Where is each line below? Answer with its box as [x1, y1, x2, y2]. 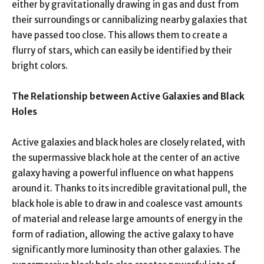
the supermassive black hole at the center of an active [12, 151, 240, 163]
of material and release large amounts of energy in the [12, 213, 243, 225]
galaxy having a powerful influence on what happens [12, 167, 233, 179]
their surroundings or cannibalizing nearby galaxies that [12, 14, 247, 25]
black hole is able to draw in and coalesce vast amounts [12, 197, 242, 209]
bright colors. [12, 60, 68, 71]
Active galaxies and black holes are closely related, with [12, 136, 245, 148]
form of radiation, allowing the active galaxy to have [12, 228, 234, 240]
